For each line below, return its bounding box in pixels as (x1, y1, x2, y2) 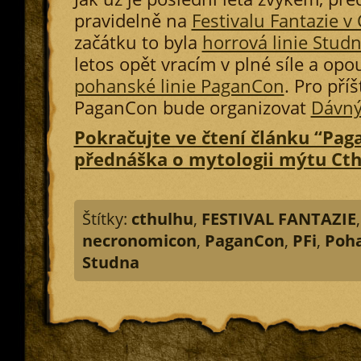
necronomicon (81, 230, 197, 251)
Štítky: (81, 208, 131, 230)
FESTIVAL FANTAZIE (201, 208, 356, 230)
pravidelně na (73, 9, 192, 32)
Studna (81, 251, 139, 273)
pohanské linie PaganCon (73, 74, 284, 98)
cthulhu (131, 208, 193, 230)
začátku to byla (73, 31, 202, 54)
